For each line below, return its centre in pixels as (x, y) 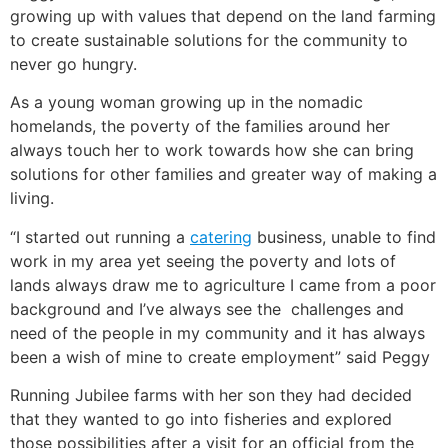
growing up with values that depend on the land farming (223, 15)
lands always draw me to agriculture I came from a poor (223, 284)
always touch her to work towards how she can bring (212, 150)
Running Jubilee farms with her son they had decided (211, 395)
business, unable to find (344, 236)
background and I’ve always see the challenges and (207, 308)
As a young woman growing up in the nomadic (186, 102)
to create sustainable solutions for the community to (209, 39)
